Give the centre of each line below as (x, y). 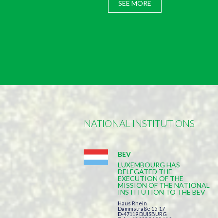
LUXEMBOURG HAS (149, 164)
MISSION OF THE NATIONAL (164, 185)
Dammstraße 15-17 (141, 208)
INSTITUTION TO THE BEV (162, 192)
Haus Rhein (132, 203)
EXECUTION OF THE (151, 178)
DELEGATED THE (145, 171)
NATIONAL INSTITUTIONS (139, 123)
